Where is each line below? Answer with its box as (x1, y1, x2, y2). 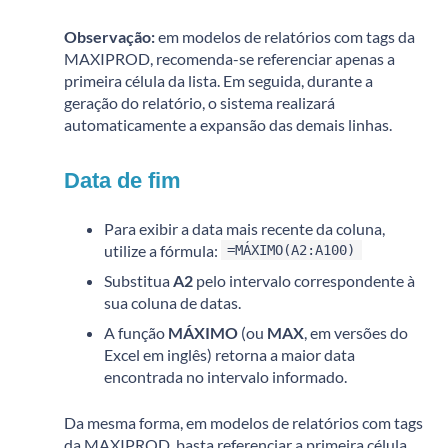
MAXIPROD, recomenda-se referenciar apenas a (64, 48, 395, 68)
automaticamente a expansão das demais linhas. (64, 114, 392, 134)
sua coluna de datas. (104, 292, 241, 312)
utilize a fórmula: (104, 240, 221, 260)
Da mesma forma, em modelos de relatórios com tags (64, 412, 423, 432)
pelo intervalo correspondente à (193, 270, 415, 290)
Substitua (104, 270, 173, 290)
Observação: (64, 26, 155, 46)
